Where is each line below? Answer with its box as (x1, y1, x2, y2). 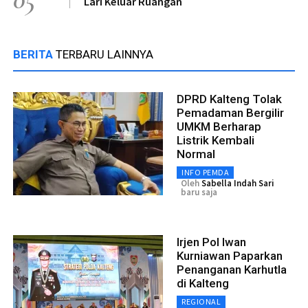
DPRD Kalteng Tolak (177, 91, 282, 106)
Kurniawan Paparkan (177, 248, 283, 263)
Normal (177, 146, 215, 161)
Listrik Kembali (177, 133, 254, 147)
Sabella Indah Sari (201, 177, 274, 189)
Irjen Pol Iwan (177, 234, 246, 249)
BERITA (13, 47, 56, 61)
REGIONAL (181, 296, 221, 307)
